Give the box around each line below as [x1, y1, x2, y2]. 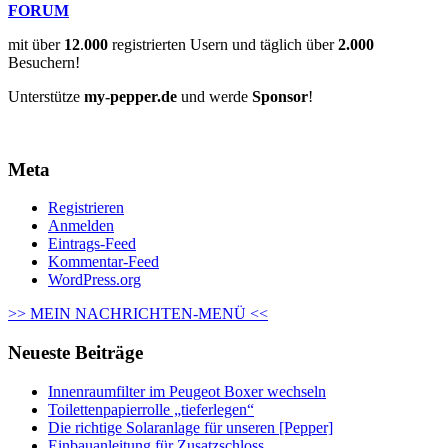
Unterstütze [8, 87, 84, 105]
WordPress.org [48, 271, 141, 289]
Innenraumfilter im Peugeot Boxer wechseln [48, 382, 326, 400]
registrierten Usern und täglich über [112, 35, 338, 53]
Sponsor [252, 87, 308, 105]
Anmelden [48, 217, 114, 235]
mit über [8, 35, 64, 53]
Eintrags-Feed [48, 235, 136, 253]
